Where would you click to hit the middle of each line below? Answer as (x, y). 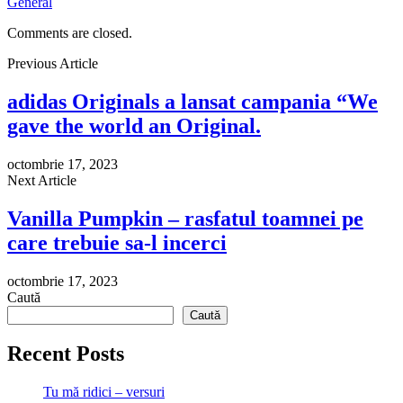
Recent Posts (66, 354)
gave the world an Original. (134, 125)
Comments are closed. (70, 32)
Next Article (42, 180)
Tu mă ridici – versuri (104, 392)
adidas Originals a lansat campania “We (193, 101)
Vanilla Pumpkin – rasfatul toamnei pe (185, 218)
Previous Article (53, 63)
